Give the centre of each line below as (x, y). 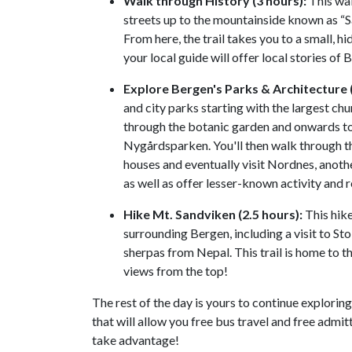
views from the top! (176, 271)
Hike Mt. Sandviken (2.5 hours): (213, 214)
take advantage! (136, 340)
